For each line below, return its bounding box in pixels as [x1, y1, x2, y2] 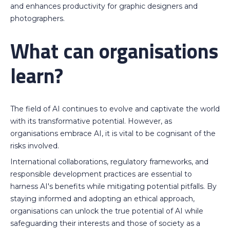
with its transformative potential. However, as [10, 116, 172, 126]
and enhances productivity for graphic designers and [10, 1, 198, 11]
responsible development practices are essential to [10, 169, 192, 179]
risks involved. [10, 141, 59, 150]
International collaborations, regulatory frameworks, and [10, 157, 208, 166]
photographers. [10, 13, 65, 23]
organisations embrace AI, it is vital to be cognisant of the [10, 128, 216, 138]
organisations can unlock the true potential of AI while [10, 206, 203, 216]
